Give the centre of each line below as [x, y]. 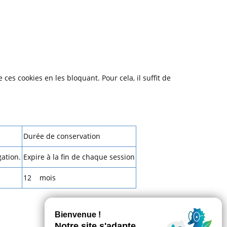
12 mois [40, 178]
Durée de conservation [62, 136]
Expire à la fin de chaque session [79, 157]
